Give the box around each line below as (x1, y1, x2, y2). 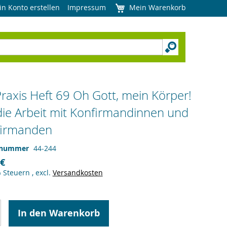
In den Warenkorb (17, 207, 100, 219)
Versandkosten (52, 168, 103, 177)
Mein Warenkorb (129, 3, 186, 12)
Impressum (67, 3, 106, 12)
